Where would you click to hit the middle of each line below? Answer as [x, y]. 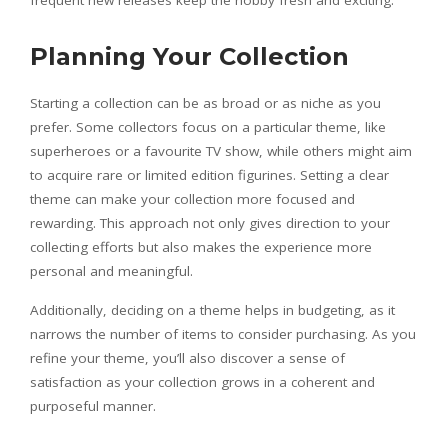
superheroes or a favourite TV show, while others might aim [221, 151]
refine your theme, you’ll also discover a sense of [187, 358]
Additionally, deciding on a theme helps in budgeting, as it [212, 310]
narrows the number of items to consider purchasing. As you [223, 334]
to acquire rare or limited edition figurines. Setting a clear [209, 175]
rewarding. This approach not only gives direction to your [210, 223]
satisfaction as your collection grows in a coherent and [202, 382]
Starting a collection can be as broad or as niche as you [205, 103]
